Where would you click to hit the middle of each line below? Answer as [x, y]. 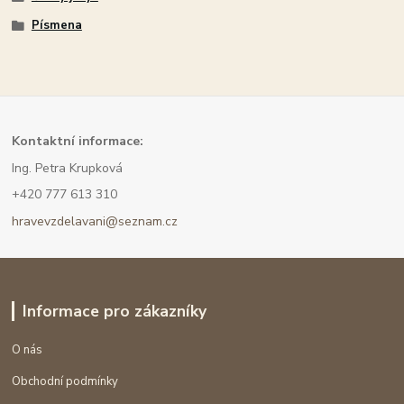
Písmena [56, 25]
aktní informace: [93, 141]
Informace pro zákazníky [114, 311]
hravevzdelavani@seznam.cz [95, 222]
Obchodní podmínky [65, 381]
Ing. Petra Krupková [68, 168]
